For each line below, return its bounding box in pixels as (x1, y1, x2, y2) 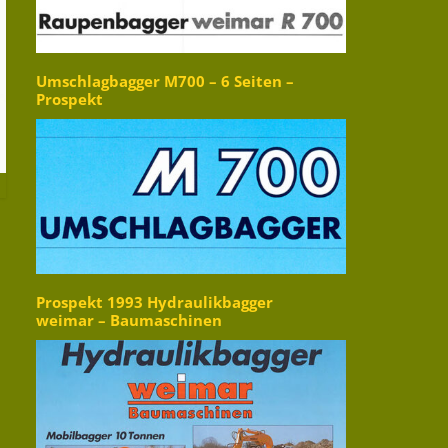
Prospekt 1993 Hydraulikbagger (36, 292, 273, 314)
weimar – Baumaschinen (36, 310, 222, 332)
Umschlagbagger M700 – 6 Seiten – (36, 71, 294, 93)
